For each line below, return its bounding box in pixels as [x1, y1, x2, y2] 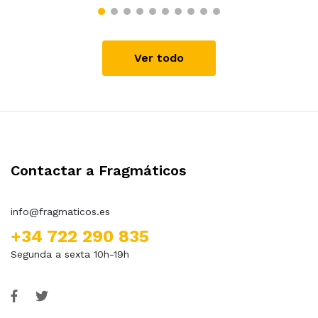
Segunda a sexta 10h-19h [11, 248, 129, 260]
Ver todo [134, 50, 184, 65]
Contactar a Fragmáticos [11, 161, 186, 179]
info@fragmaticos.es [11, 205, 110, 217]
